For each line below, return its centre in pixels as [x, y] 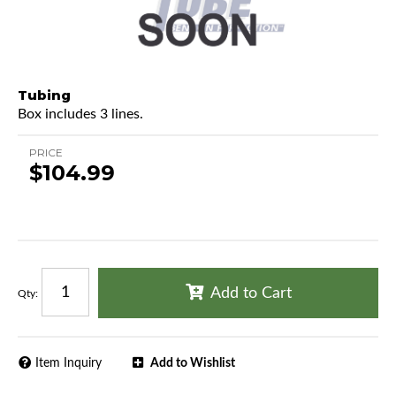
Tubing [44, 95]
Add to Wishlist [193, 364]
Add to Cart [251, 294]
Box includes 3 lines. [80, 114]
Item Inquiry [69, 363]
